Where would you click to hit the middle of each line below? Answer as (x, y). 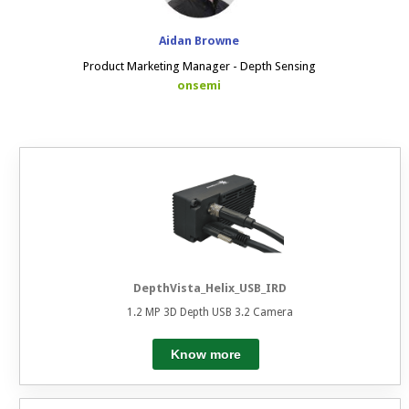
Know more (205, 354)
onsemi (199, 86)
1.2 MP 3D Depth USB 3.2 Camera (210, 312)
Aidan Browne (199, 41)
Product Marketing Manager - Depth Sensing (199, 67)
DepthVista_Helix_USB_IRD (210, 288)
